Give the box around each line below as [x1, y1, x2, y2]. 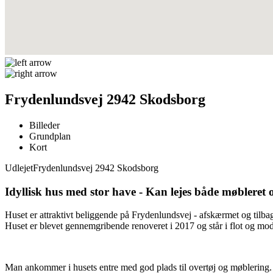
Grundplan [29, 130, 71, 141]
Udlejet [5, 162, 33, 173]
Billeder [29, 119, 60, 130]
